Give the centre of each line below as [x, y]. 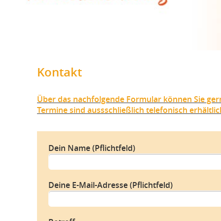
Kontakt [59, 72]
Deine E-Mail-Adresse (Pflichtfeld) [111, 185]
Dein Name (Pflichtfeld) [92, 148]
